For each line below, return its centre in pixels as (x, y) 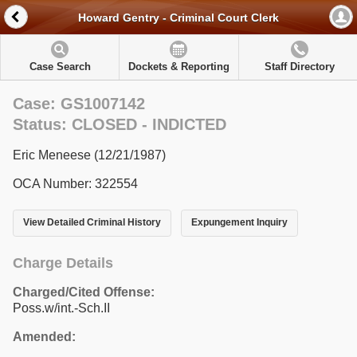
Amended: (44, 336)
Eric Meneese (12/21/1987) (89, 155)
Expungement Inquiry (239, 223)
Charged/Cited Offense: (84, 292)
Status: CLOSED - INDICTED (120, 124)
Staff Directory (299, 67)
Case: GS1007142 (79, 104)
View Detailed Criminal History (92, 223)
